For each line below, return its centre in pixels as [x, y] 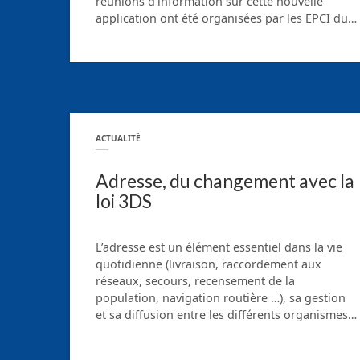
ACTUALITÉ [118, 139]
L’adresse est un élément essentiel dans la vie [219, 247]
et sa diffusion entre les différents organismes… [226, 314]
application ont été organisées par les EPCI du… [226, 18]
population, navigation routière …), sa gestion [221, 297]
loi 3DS [124, 201]
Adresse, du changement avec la [225, 181]
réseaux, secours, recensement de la [195, 280]
